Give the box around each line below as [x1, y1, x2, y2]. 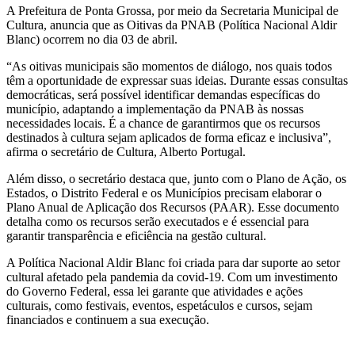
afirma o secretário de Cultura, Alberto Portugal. [6, 144, 246, 158]
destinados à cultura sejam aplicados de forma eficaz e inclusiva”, [6, 130, 331, 144]
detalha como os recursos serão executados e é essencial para [6, 214, 309, 228]
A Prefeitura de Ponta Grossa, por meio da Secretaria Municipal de [6, 3, 338, 17]
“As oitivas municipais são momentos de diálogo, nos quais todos [6, 59, 332, 73]
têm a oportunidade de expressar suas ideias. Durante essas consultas [6, 73, 348, 87]
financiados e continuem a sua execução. [6, 312, 209, 326]
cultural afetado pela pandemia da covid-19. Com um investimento [6, 269, 338, 284]
